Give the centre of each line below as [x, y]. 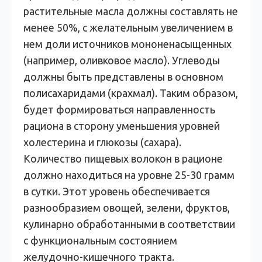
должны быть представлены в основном [123, 77]
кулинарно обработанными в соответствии [129, 224]
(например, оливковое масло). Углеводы [122, 60]
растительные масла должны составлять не [131, 11]
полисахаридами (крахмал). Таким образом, [131, 93]
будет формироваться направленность [119, 109]
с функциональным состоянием [100, 240]
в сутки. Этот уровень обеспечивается [117, 191]
